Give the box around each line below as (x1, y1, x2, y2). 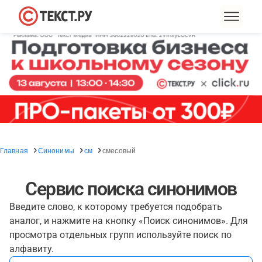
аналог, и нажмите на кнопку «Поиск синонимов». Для (9, 215, 248, 226)
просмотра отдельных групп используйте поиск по (9, 229, 232, 240)
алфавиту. (9, 243, 54, 254)
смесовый (102, 145, 136, 155)
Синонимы (37, 145, 74, 155)
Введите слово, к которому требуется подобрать (9, 201, 222, 212)
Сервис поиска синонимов (25, 178, 237, 200)
